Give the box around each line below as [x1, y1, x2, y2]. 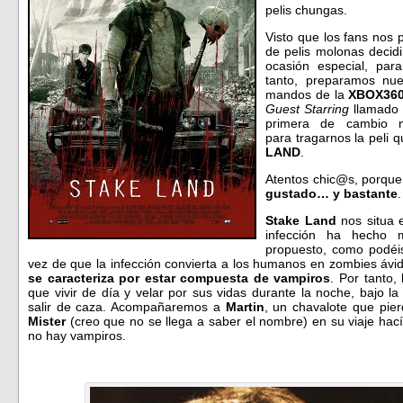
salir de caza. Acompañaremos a [28, 299, 226, 314]
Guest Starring [265, 101, 350, 116]
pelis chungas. [265, 2, 347, 17]
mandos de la [265, 86, 349, 102]
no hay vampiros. [28, 327, 126, 343]
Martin [225, 299, 264, 314]
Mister [28, 313, 66, 328]
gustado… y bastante [265, 185, 398, 201]
